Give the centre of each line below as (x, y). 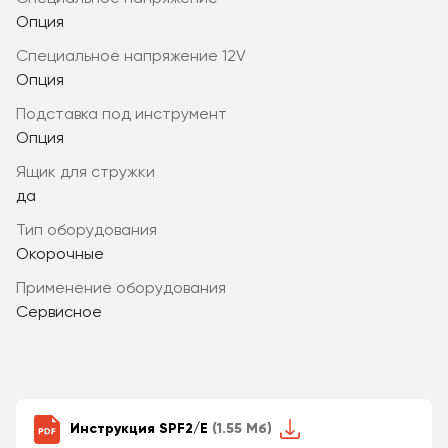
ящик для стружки (90, 172)
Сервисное (59, 312)
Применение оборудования (126, 288)
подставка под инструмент (126, 114)
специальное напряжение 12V (137, 56)
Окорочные (60, 254)
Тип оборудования (91, 230)
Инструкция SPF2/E (140, 428)
